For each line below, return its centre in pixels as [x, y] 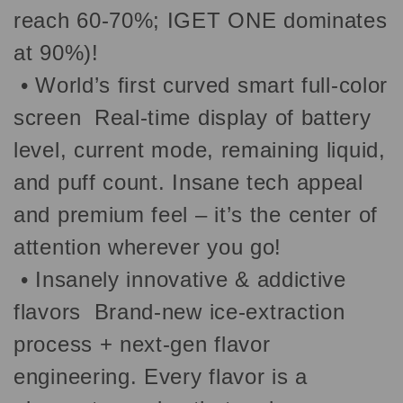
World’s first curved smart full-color [212, 85]
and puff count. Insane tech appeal [188, 182]
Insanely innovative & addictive [191, 279]
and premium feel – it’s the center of [196, 214]
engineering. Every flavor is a [161, 376]
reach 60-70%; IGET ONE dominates [201, 20]
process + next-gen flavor [142, 344]
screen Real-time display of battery [193, 117]
